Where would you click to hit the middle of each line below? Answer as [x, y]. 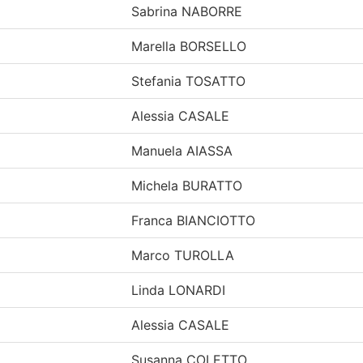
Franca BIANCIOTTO [193, 220]
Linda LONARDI [178, 290]
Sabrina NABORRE [187, 11]
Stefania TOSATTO [188, 81]
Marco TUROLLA [183, 255]
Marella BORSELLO [189, 46]
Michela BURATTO [187, 185]
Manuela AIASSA [182, 150]
